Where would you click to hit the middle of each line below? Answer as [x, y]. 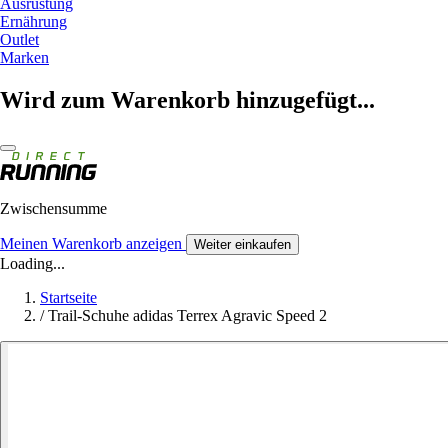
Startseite [68, 297]
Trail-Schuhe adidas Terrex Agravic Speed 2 [187, 315]
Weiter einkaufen [242, 244]
